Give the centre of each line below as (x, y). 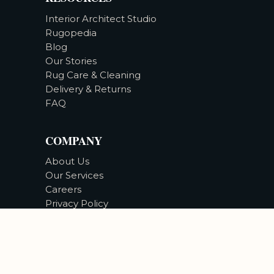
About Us (67, 161)
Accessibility (73, 218)
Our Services (74, 176)
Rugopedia (71, 32)
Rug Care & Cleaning (93, 75)
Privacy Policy (77, 204)
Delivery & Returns (88, 89)
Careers (63, 190)
